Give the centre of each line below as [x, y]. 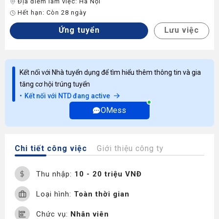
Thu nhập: [55, 174]
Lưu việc [182, 30]
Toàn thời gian [102, 194]
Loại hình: [55, 194]
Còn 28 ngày [66, 12]
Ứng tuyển [79, 30]
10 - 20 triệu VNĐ [108, 174]
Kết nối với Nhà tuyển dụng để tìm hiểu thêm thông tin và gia [110, 72]
